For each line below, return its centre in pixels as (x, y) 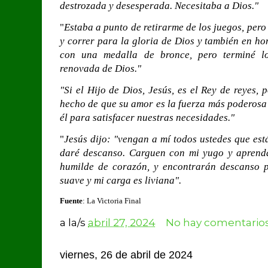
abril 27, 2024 (122, 222)
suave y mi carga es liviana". (122, 180)
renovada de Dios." (100, 68)
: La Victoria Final (113, 200)
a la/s (74, 222)
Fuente (71, 200)
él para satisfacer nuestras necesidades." (147, 117)
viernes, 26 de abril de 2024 (126, 255)
